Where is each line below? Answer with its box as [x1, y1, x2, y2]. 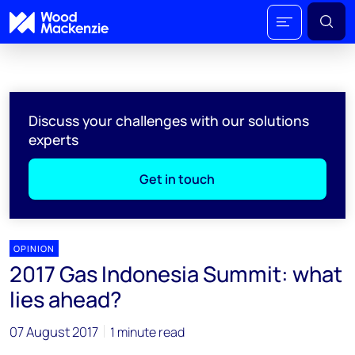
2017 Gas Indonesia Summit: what [10, 259, 342, 288]
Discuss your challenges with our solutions [29, 111, 309, 130]
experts [29, 130, 78, 149]
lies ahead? [10, 284, 122, 314]
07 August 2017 [10, 323, 98, 341]
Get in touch [139, 170, 216, 188]
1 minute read [110, 323, 185, 341]
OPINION [13, 242, 55, 254]
